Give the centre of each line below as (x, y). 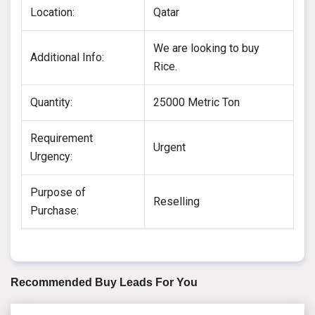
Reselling (176, 201)
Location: (52, 12)
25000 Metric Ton (197, 102)
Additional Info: (67, 57)
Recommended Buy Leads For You (104, 282)
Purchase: (54, 210)
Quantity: (51, 102)
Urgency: (51, 156)
